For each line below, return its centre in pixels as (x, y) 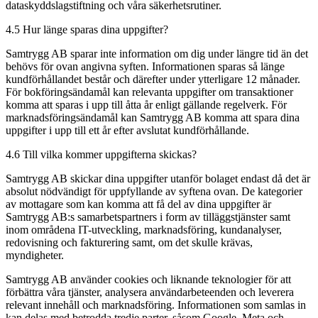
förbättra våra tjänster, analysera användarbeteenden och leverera (150, 292)
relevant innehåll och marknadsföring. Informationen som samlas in (156, 305)
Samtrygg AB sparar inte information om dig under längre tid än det (157, 53)
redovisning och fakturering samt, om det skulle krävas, (129, 242)
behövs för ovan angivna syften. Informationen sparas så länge (145, 66)
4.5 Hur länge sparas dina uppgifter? (87, 29)
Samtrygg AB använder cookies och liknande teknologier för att (148, 279)
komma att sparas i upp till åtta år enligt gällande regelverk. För (146, 104)
